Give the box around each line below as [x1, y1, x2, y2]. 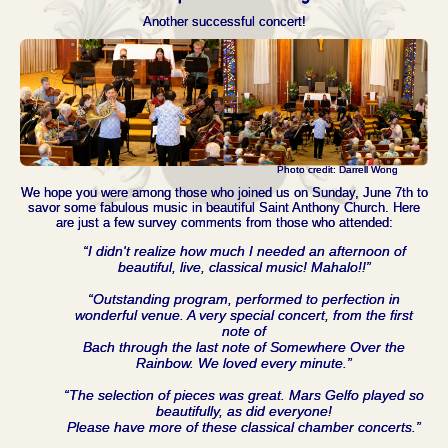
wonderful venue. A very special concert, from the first [75, 306, 413, 323]
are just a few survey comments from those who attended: [55, 215, 393, 231]
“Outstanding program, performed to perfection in [88, 290, 400, 307]
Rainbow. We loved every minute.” [136, 354, 352, 371]
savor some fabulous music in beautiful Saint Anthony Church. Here [28, 200, 420, 216]
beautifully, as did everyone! [156, 402, 332, 419]
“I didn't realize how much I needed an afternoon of [82, 242, 406, 259]
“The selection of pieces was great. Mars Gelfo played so [64, 386, 424, 403]
